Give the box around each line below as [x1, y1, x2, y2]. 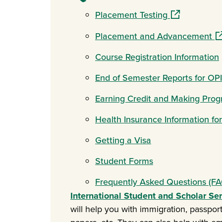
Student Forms [95, 155, 153, 167]
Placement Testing [95, 8, 167, 21]
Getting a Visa [95, 134, 151, 147]
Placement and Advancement [95, 30, 212, 43]
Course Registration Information [95, 51, 219, 63]
